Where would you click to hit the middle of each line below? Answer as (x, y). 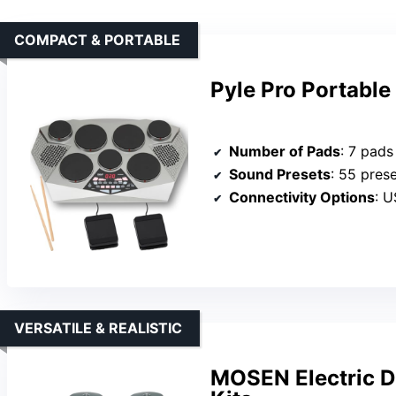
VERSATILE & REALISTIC (98, 328)
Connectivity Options (302, 197)
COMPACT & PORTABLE (97, 40)
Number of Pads (285, 151)
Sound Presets (280, 174)
